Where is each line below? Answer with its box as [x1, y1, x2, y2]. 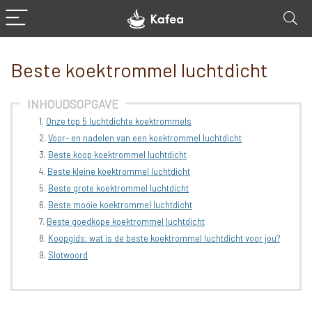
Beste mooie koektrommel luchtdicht [48, 199, 192, 210]
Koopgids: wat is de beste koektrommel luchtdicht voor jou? [48, 233, 280, 244]
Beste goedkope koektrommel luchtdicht [47, 216, 205, 227]
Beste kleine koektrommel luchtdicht [47, 166, 190, 177]
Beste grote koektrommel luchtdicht [48, 182, 189, 194]
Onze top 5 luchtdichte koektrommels [46, 116, 192, 127]
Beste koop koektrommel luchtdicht [48, 149, 187, 160]
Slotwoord [48, 249, 88, 260]
